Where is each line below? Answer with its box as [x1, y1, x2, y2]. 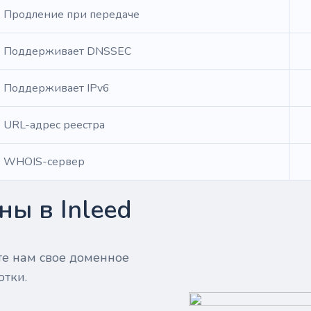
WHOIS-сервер [3, 154, 85, 169]
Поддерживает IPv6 [3, 81, 110, 96]
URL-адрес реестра [3, 117, 105, 133]
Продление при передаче [3, 7, 140, 22]
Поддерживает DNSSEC [3, 44, 131, 59]
